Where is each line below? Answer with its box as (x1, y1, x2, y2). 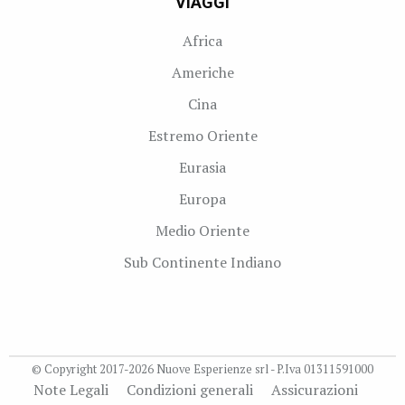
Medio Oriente (155, 220, 250, 240)
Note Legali (33, 379, 108, 400)
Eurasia (179, 156, 226, 177)
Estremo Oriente (147, 125, 258, 146)
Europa (179, 188, 226, 209)
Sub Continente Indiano (124, 251, 281, 272)
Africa (183, 30, 222, 51)
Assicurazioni (270, 379, 358, 400)
